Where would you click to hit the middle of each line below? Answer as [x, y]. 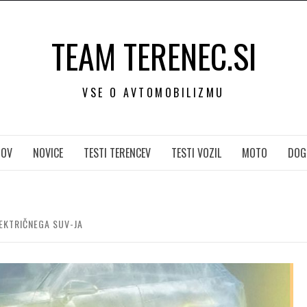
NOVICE [48, 153]
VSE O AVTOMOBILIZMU [153, 93]
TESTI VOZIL [196, 153]
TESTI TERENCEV [117, 153]
